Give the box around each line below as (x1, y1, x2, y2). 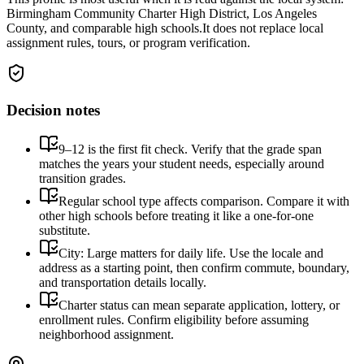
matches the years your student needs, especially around (39, 157, 324, 171)
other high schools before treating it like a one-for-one (39, 209, 314, 223)
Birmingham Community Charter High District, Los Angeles (6, 6, 317, 20)
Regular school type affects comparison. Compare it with (58, 194, 349, 209)
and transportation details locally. (39, 275, 206, 290)
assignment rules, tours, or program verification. (6, 36, 250, 50)
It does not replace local (202, 21, 323, 35)
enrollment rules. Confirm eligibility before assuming (39, 313, 309, 327)
